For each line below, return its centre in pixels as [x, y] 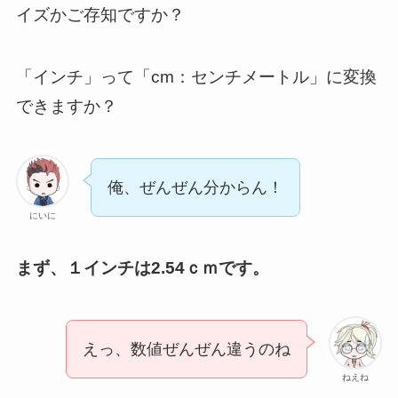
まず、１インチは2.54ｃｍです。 [142, 268]
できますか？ [66, 107]
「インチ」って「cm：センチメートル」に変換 [196, 77]
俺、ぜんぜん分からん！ [195, 187]
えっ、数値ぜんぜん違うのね [187, 349]
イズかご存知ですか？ [100, 14]
